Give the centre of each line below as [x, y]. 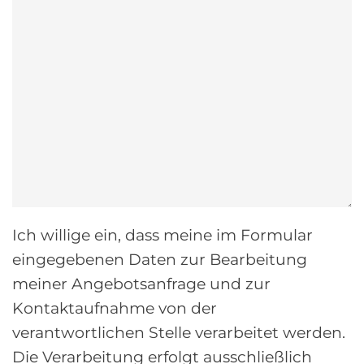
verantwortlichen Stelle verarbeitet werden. [179, 332]
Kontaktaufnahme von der [115, 308]
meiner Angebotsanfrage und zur [141, 284]
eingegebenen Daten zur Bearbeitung [160, 259]
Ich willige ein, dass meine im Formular [162, 235]
